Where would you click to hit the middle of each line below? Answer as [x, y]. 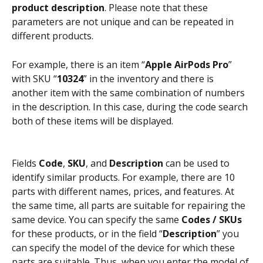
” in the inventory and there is [150, 78]
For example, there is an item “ [78, 64]
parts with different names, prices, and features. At [124, 192]
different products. [53, 36]
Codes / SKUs [212, 220]
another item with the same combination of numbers [129, 92]
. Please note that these [157, 8]
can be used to [198, 163]
